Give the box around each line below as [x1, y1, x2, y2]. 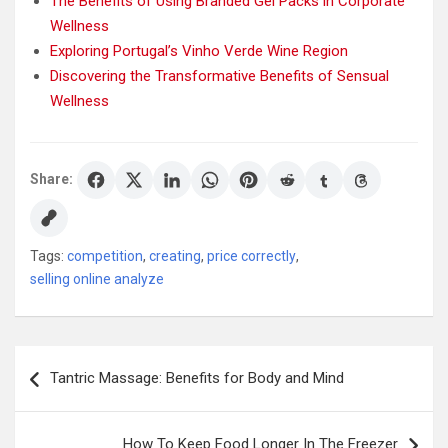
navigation [14, 377, 131, 407]
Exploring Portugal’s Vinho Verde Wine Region [50, 41, 348, 60]
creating [149, 247, 201, 264]
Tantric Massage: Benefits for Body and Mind [50, 368, 344, 387]
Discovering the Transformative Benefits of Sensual [50, 66, 389, 85]
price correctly [207, 247, 296, 264]
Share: [30, 171, 73, 188]
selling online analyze [30, 270, 164, 287]
